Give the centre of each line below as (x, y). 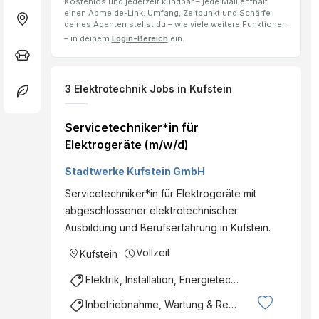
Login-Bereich (140, 39)
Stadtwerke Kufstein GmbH (135, 172)
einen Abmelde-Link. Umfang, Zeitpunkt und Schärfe (167, 13)
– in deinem (88, 39)
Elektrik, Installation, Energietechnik (158, 279)
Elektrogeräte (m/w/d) (127, 145)
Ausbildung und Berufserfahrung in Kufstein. (168, 228)
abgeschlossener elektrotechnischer (151, 211)
